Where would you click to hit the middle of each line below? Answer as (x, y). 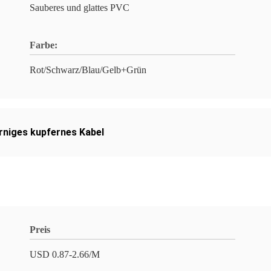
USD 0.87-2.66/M (65, 254)
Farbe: (44, 45)
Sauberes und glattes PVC (80, 8)
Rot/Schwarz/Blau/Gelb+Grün (88, 70)
